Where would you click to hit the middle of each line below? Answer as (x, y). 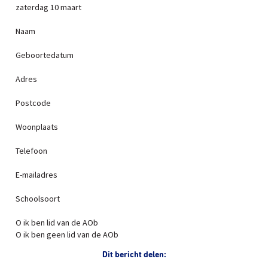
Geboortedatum (45, 55)
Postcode (33, 103)
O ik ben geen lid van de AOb (67, 234)
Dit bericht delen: (134, 255)
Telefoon (31, 151)
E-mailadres (36, 175)
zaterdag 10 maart (48, 7)
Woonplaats (37, 127)
